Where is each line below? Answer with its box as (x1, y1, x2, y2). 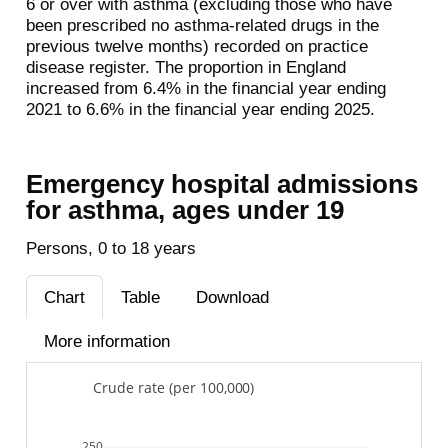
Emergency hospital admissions (25, 169, 418, 198)
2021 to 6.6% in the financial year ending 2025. (25, 99, 375, 119)
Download (195, 287, 269, 307)
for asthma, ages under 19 (25, 195, 344, 224)
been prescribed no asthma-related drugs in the (25, 15, 379, 35)
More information (43, 331, 170, 351)
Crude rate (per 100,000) (92, 378, 255, 397)
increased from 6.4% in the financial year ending (25, 78, 386, 98)
